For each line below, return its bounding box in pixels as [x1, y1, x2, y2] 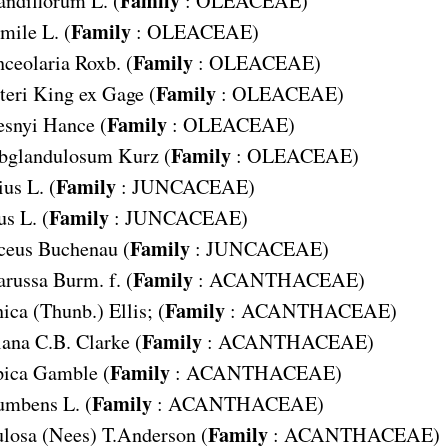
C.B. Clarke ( [34, 327, 142, 355]
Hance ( [42, 110, 107, 138]
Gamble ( [32, 358, 110, 386]
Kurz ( [117, 141, 171, 169]
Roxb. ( [74, 48, 133, 76]
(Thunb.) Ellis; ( [32, 296, 165, 324]
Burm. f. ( [52, 265, 133, 293]
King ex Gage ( [32, 79, 156, 107]
